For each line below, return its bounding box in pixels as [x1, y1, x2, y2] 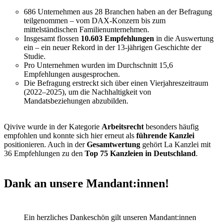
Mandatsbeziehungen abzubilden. [24, 96, 128, 105]
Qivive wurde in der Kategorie [4, 122, 102, 131]
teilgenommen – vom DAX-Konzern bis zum [24, 16, 166, 25]
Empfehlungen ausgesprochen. [24, 69, 120, 78]
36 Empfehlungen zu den [4, 149, 85, 158]
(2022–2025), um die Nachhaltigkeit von [24, 87, 151, 96]
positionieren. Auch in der [4, 140, 87, 149]
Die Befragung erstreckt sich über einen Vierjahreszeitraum [24, 78, 208, 87]
